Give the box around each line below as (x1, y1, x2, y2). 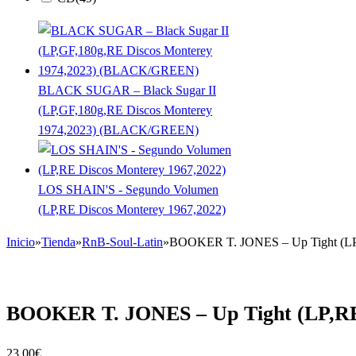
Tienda (41, 234, 75, 249)
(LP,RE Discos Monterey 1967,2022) (38, 202, 226, 216)
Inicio (6, 234, 35, 249)
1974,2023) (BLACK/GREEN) (38, 122, 199, 137)
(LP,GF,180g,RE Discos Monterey (38, 103, 212, 117)
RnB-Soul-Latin (82, 234, 163, 249)
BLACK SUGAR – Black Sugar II (38, 83, 216, 97)
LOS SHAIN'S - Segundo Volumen (38, 182, 219, 196)
